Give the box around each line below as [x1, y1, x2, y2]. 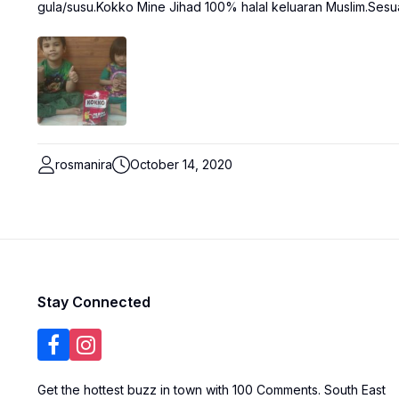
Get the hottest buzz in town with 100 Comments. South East [37, 382, 386, 397]
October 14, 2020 [130, 157, 232, 172]
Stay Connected [37, 293, 151, 311]
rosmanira [55, 157, 112, 172]
